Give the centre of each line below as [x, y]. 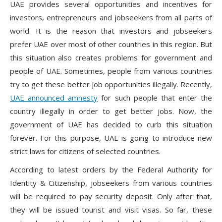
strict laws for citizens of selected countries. [85, 151]
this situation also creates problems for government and [111, 58]
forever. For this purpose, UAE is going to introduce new [111, 138]
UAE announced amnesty [54, 98]
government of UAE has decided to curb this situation [111, 125]
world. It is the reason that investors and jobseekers [111, 31]
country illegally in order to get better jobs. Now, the [111, 111]
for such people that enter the [155, 98]
